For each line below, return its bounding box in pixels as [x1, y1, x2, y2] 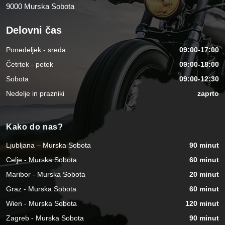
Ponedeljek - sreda [6, 46, 66, 54]
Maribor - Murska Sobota [6, 170, 85, 179]
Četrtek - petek [6, 60, 53, 68]
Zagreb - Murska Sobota [6, 214, 84, 222]
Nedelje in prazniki [6, 89, 64, 97]
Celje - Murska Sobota [6, 156, 77, 164]
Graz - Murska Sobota [6, 185, 76, 193]
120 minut [185, 199, 219, 208]
